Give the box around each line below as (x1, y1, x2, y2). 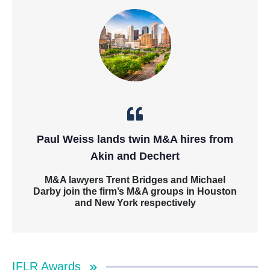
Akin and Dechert (90, 150, 180, 163)
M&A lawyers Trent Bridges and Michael (45, 175, 225, 186)
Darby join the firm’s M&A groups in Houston (33, 186, 237, 197)
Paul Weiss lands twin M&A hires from (37, 133, 233, 146)
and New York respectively (74, 198, 196, 209)
